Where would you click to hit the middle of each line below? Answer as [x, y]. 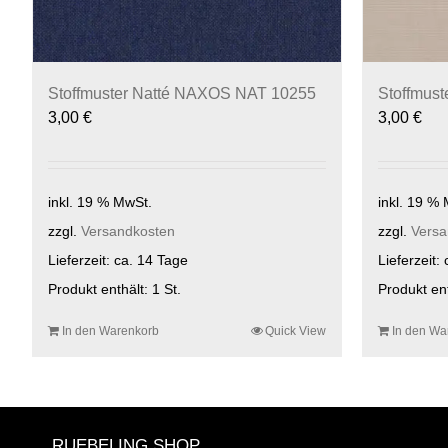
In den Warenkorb [110, 331]
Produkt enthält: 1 [106, 289]
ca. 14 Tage [151, 260]
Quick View [295, 331]
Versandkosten [128, 231]
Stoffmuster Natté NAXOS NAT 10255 [182, 93]
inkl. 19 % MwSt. [100, 201]
